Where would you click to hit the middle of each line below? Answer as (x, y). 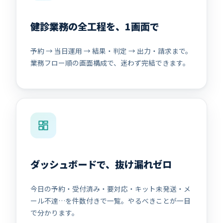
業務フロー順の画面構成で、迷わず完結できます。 (110, 62)
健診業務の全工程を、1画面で (95, 27)
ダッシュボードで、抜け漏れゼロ (101, 164)
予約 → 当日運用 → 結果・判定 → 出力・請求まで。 (111, 51)
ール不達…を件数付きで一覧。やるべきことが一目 (111, 200)
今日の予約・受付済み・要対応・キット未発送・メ (111, 188)
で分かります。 (55, 212)
